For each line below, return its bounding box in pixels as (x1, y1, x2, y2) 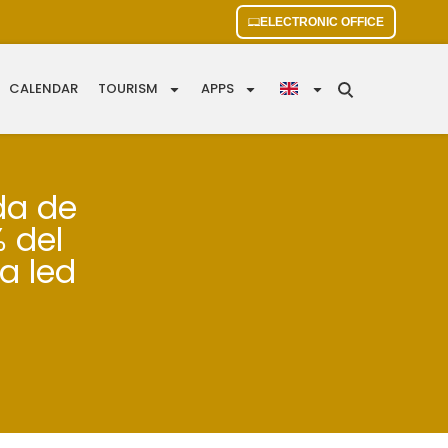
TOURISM (98, 79, 159, 99)
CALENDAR (9, 79, 79, 99)
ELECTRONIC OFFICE (260, 15, 384, 29)
